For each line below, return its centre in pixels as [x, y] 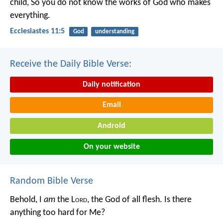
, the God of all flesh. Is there [139, 200]
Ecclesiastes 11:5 [37, 32]
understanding [114, 32]
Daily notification [111, 84]
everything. [30, 16]
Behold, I [27, 200]
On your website [111, 147]
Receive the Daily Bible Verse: [71, 64]
